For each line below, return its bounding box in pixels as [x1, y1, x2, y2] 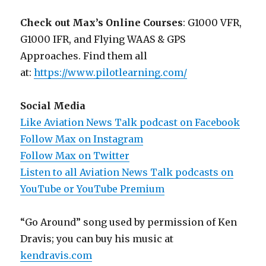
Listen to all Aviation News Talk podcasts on [20, 166, 234, 178]
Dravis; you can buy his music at [20, 232, 174, 245]
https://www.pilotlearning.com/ [34, 66, 188, 78]
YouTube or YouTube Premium [20, 182, 165, 195]
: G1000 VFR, [183, 16, 242, 28]
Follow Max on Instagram [20, 132, 144, 145]
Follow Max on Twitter [20, 149, 130, 161]
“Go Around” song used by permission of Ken [20, 216, 237, 228]
